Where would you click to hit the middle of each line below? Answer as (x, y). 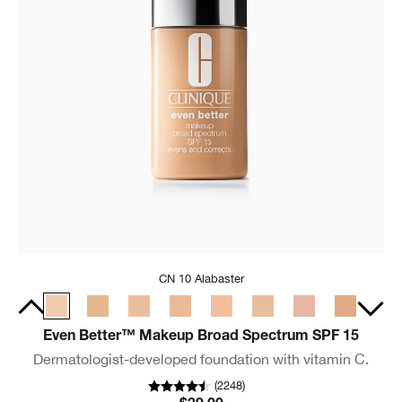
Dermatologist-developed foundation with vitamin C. (201, 359)
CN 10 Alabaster (201, 279)
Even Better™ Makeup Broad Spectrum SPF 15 (201, 338)
